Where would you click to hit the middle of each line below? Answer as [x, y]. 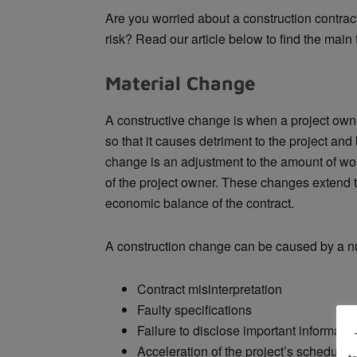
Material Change [180, 83]
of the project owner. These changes [209, 182]
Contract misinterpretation [210, 289]
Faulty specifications [194, 310]
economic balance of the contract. [200, 203]
